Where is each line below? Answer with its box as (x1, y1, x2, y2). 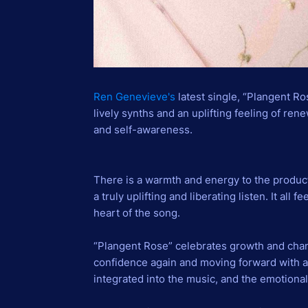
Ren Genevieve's (93, 89, 175, 103)
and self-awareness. (93, 122, 192, 136)
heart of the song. (93, 206, 180, 219)
